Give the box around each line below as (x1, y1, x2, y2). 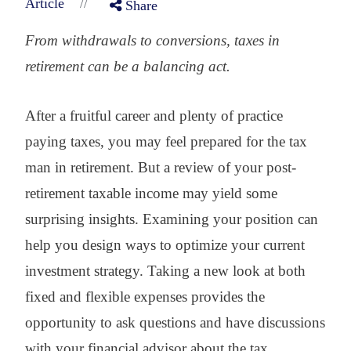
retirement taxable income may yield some (25, 184, 277, 201)
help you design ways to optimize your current (25, 236, 305, 253)
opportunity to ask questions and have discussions (25, 313, 325, 331)
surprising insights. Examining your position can (25, 210, 318, 227)
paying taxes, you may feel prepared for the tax (25, 132, 307, 150)
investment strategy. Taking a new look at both (25, 262, 306, 279)
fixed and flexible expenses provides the (25, 288, 265, 305)
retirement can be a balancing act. (25, 57, 230, 74)
